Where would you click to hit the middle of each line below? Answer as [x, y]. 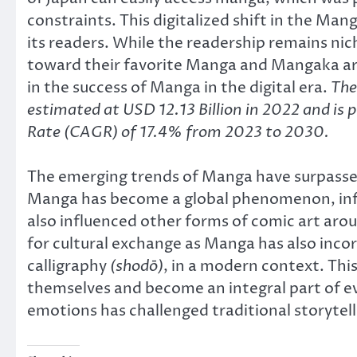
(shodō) [137, 267]
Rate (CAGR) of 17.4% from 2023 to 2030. [178, 132]
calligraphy [69, 267]
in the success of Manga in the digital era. [179, 87]
